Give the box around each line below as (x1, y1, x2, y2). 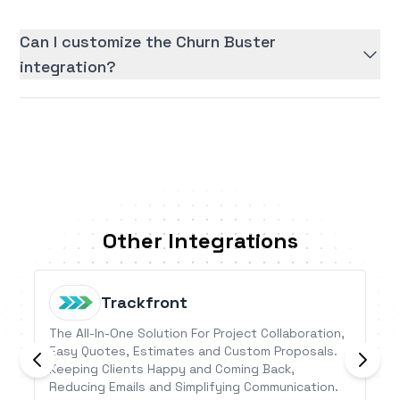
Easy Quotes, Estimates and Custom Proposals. (49, 343, 338, 360)
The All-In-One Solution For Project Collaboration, (49, 325, 346, 342)
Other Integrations (102, 227, 298, 255)
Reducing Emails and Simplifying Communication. (49, 379, 339, 396)
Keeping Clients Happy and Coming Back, (49, 361, 296, 378)
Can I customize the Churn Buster (20, 31, 277, 53)
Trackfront (101, 292, 188, 313)
